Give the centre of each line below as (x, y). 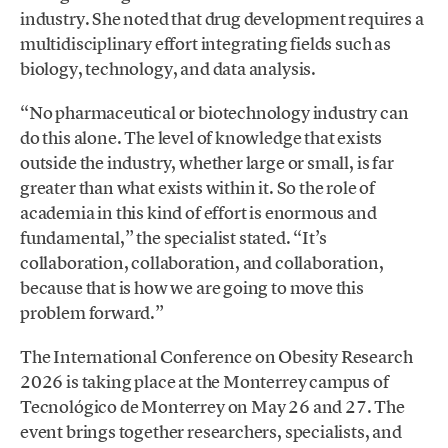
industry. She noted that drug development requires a (222, 18)
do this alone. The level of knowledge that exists (201, 137)
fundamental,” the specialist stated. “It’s (173, 237)
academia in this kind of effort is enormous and (198, 212)
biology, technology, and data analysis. (168, 68)
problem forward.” (92, 312)
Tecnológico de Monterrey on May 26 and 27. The (212, 407)
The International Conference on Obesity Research (216, 357)
